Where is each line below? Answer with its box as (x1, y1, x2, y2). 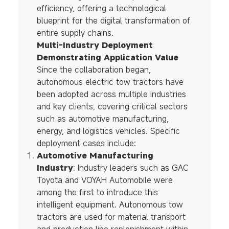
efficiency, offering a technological (36, 3, 166, 14)
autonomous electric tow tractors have (36, 76, 184, 88)
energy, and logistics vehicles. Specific (36, 125, 180, 137)
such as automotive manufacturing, (36, 113, 169, 125)
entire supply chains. (36, 27, 113, 39)
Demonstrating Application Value (36, 52, 178, 63)
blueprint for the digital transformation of (36, 15, 190, 27)
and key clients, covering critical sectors (36, 101, 188, 112)
